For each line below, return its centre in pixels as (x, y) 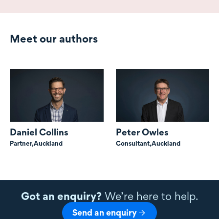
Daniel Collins (39, 132)
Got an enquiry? (61, 196)
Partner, (22, 143)
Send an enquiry (105, 212)
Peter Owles (142, 132)
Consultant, (133, 143)
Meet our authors (54, 39)
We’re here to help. (150, 196)
